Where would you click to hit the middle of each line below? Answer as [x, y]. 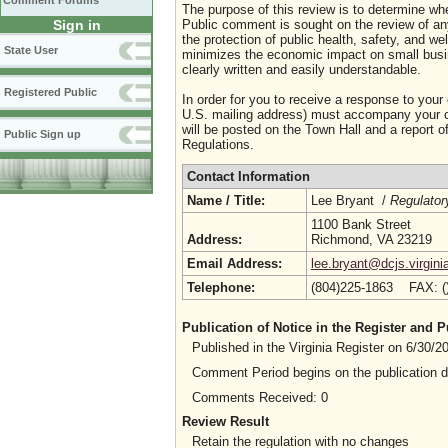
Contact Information [248, 176]
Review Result [225, 421]
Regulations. [218, 144]
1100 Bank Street [361, 224]
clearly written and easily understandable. [301, 69]
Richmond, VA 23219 [371, 239]
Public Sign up [42, 134]
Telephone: [221, 287]
